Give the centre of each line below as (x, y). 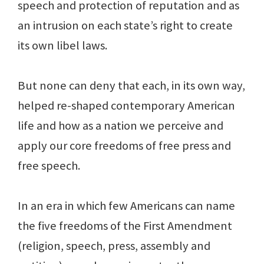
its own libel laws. (62, 46)
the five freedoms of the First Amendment (125, 226)
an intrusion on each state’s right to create (125, 26)
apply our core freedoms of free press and (124, 146)
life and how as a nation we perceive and (121, 126)
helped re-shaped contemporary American (126, 106)
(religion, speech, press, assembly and (114, 246)
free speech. (49, 166)
